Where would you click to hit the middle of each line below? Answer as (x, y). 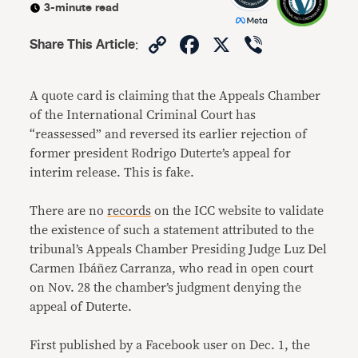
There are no (69, 211)
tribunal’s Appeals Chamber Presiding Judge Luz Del (179, 249)
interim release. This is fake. (112, 173)
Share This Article (83, 45)
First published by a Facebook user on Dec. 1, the (170, 345)
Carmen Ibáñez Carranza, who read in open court (172, 268)
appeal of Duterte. (81, 307)
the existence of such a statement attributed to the (172, 230)
